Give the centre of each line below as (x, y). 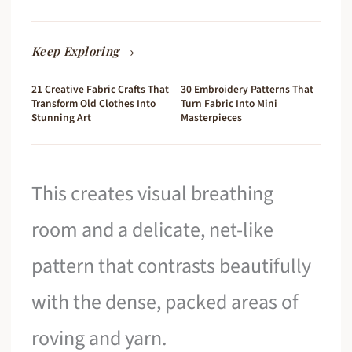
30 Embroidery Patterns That (247, 89)
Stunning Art (62, 117)
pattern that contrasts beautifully (172, 266)
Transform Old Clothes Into (94, 103)
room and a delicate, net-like (153, 229)
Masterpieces (211, 117)
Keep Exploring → (83, 51)
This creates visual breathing (153, 193)
